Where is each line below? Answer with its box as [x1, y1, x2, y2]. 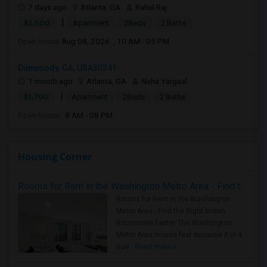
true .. [116, 243, 135, 251]
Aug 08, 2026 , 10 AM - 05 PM [61, 36, 169, 46]
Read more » [135, 243, 176, 251]
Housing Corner [18, 150, 92, 163]
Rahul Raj [135, 2, 167, 12]
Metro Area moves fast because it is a [116, 231, 242, 239]
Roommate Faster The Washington [116, 219, 232, 227]
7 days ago [28, 2, 67, 12]
